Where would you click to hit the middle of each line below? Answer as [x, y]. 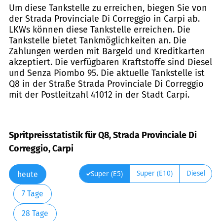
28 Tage [35, 214]
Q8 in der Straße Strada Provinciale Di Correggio [106, 84]
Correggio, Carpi [41, 149]
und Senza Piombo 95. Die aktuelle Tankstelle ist [107, 73]
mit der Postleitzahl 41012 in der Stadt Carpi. [99, 94]
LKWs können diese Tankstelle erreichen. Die [100, 29]
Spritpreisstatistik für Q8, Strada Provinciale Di [103, 135]
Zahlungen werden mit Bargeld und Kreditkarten [107, 51]
